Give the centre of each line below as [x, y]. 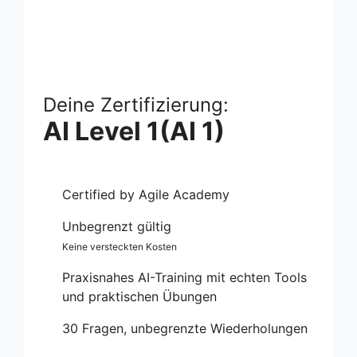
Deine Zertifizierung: [136, 104]
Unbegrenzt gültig [117, 226]
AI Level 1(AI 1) [134, 131]
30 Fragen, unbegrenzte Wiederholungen [185, 328]
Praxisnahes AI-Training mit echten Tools [184, 277]
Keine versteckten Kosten [120, 246]
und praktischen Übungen [139, 296]
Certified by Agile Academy [146, 194]
